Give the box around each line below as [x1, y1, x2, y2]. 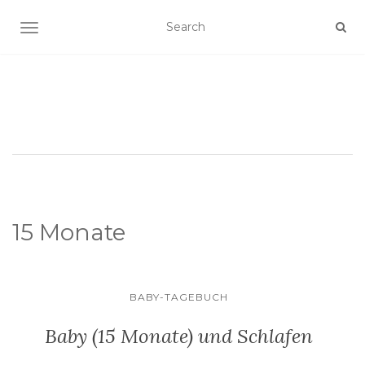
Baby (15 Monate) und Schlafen [44, 323, 313, 349]
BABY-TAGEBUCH [129, 291, 228, 303]
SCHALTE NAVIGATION [29, 22, 163, 37]
